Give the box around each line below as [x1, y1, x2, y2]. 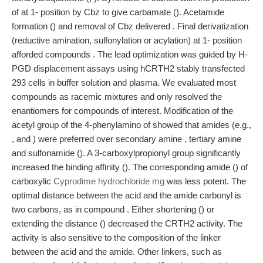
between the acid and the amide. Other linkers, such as [12, 247, 222, 257]
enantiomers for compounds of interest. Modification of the [12, 106, 233, 116]
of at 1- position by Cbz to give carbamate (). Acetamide [12, 7, 224, 17]
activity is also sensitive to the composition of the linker [12, 232, 221, 242]
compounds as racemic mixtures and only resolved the [12, 92, 222, 102]
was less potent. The [164, 176, 246, 186]
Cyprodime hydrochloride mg [53, 176, 164, 186]
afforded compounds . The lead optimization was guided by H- [12, 49, 248, 59]
